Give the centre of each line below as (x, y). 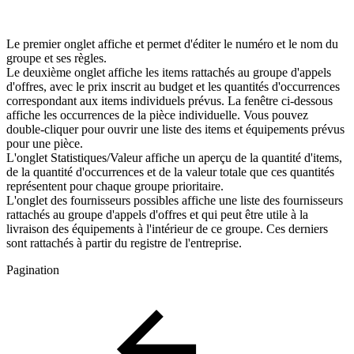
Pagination (33, 269)
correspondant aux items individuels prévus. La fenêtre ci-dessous (169, 100)
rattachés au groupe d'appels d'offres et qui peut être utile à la (157, 214)
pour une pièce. (45, 143)
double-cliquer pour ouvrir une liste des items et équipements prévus (175, 129)
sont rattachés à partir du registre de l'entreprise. (124, 243)
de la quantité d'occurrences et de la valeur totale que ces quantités (170, 171)
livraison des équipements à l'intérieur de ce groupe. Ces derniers (167, 228)
